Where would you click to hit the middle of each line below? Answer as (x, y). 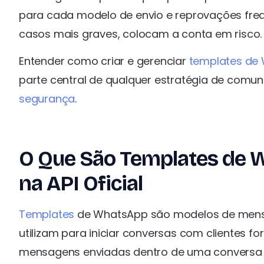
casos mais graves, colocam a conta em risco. (141, 34)
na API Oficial (81, 184)
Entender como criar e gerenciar (104, 61)
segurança (47, 99)
